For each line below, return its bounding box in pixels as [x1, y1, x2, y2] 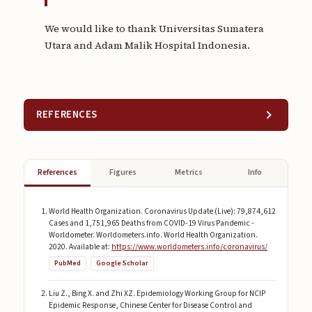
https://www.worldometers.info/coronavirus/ [111, 240, 267, 253]
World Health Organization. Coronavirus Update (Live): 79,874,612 [48, 205, 276, 217]
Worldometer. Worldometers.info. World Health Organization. [48, 228, 258, 241]
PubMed [54, 258, 81, 268]
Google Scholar [95, 258, 148, 268]
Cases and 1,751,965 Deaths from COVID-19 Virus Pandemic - [48, 217, 254, 229]
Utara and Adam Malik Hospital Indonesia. [44, 38, 250, 52]
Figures [109, 166, 137, 178]
